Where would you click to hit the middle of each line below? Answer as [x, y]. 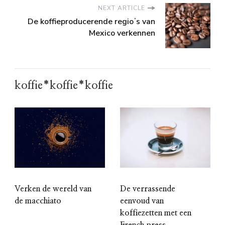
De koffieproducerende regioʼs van [91, 22]
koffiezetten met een [156, 213]
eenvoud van [142, 201]
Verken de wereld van [53, 189]
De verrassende [148, 189]
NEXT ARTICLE [122, 8]
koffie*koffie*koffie [64, 86]
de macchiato [38, 201]
